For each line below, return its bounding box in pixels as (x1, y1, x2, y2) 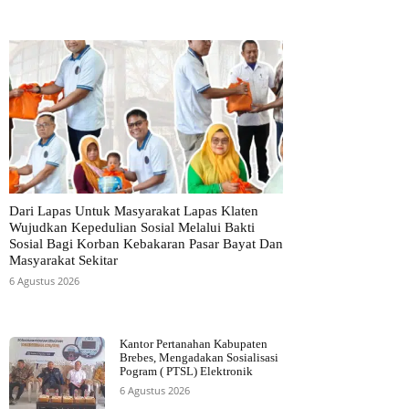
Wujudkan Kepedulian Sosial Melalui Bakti (9, 220, 255, 236)
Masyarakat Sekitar (9, 253, 118, 268)
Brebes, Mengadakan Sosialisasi (120, 351, 278, 365)
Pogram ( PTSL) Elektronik (120, 364, 253, 379)
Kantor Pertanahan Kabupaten (120, 337, 267, 351)
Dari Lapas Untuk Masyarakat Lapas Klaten (9, 204, 258, 219)
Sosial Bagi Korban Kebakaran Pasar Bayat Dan (9, 236, 283, 252)
